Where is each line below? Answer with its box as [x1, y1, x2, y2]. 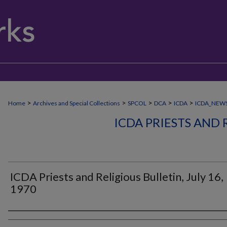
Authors [8, 214, 45, 226]
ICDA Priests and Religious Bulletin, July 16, [10, 170, 223, 183]
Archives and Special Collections [33, 99, 120, 107]
